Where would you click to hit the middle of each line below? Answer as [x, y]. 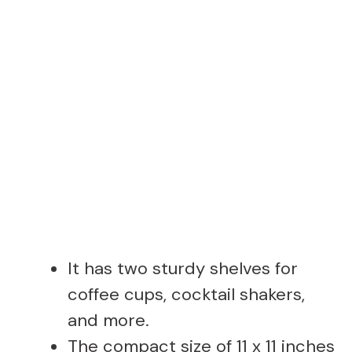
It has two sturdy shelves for [183, 269]
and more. [108, 321]
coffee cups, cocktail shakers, [186, 295]
